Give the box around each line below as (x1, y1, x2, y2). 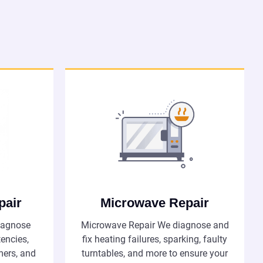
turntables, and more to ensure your (82, 248, 228, 259)
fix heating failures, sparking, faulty (82, 234, 227, 245)
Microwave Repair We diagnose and (80, 220, 229, 231)
